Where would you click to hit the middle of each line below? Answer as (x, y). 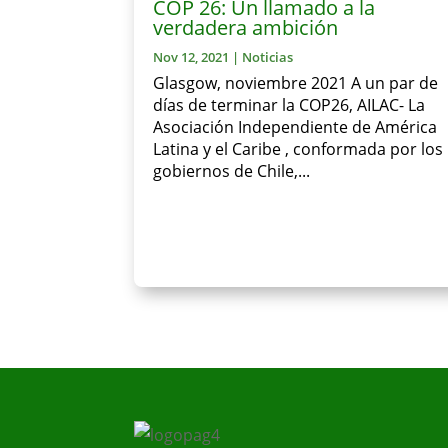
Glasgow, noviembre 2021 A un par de (296, 83)
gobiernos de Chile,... (232, 171)
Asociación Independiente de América (295, 127)
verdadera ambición (246, 27)
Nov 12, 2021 (191, 57)
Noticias (268, 57)
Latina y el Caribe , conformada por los (298, 149)
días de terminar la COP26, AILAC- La (289, 105)
